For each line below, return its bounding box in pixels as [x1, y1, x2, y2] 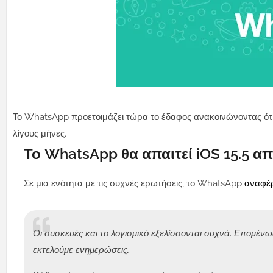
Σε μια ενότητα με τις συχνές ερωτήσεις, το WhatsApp [24, 178, 244, 190]
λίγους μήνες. [13, 128, 66, 140]
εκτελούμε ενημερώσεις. [33, 244, 129, 256]
